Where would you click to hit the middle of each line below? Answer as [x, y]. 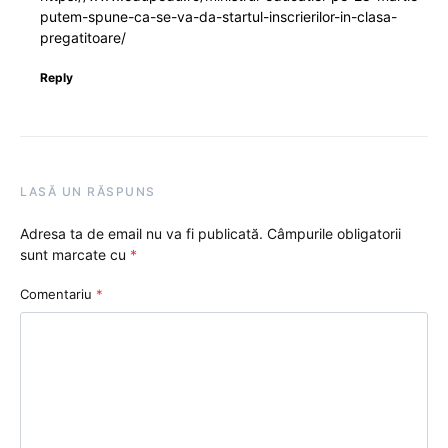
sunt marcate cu [75, 254]
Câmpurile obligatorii [334, 233]
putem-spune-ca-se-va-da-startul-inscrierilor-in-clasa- [218, 16]
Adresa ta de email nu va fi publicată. [141, 233]
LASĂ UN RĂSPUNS [88, 191]
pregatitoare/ [83, 37]
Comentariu [58, 294]
